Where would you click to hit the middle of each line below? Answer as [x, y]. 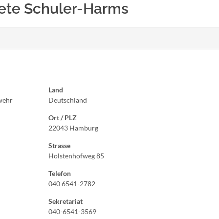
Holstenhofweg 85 [76, 156]
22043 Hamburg [73, 128]
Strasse [59, 145]
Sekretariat [66, 201]
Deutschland [68, 100]
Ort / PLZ [63, 118]
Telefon [60, 173]
